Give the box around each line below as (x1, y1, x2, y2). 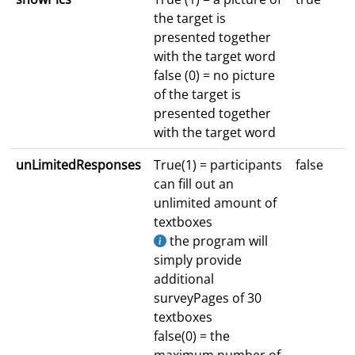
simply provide (154, 251, 242, 269)
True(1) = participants (154, 156, 282, 174)
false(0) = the (154, 327, 230, 345)
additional (154, 270, 214, 288)
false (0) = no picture (154, 67, 275, 85)
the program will (166, 232, 268, 250)
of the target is (154, 86, 241, 104)
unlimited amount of (154, 194, 277, 212)
